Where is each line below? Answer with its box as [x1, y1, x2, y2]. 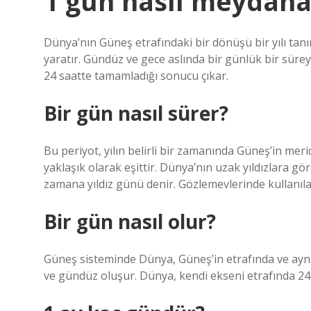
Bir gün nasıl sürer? [44, 100, 228, 126]
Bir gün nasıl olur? [44, 208, 216, 235]
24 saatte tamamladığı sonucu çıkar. [44, 68, 228, 83]
